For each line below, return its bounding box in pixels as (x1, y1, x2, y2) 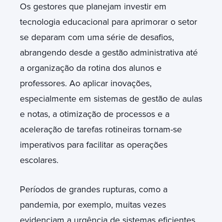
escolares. (20, 154, 58, 166)
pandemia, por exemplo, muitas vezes (20, 199, 166, 210)
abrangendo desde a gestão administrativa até (20, 47, 198, 58)
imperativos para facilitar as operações (20, 139, 167, 150)
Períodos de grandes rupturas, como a (20, 183, 167, 195)
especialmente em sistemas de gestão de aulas (20, 93, 202, 104)
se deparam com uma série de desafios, (20, 31, 174, 43)
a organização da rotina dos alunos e (20, 62, 162, 73)
